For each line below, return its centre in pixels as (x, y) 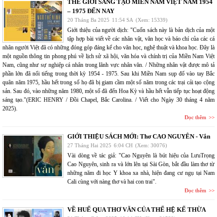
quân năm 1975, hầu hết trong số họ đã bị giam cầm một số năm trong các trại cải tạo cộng (108, 82)
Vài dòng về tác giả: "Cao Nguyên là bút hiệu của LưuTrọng (141, 155)
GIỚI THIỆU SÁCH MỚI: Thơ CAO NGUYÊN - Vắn (139, 136)
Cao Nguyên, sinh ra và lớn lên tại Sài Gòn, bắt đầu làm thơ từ (141, 164)
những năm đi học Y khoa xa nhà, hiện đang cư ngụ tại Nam (141, 173)
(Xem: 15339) (152, 20)
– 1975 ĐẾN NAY (91, 11)
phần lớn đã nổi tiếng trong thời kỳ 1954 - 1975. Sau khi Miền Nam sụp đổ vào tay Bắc (108, 73)
